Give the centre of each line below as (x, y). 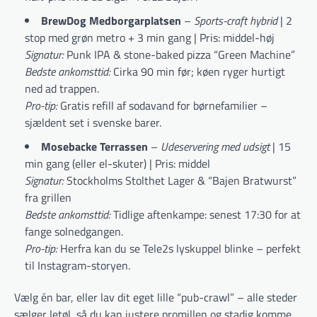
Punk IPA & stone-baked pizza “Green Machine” (179, 55)
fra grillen (48, 198)
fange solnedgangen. (74, 232)
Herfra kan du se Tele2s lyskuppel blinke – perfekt (179, 249)
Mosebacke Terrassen (94, 147)
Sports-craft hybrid (236, 21)
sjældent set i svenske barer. (93, 123)
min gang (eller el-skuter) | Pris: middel (117, 164)
